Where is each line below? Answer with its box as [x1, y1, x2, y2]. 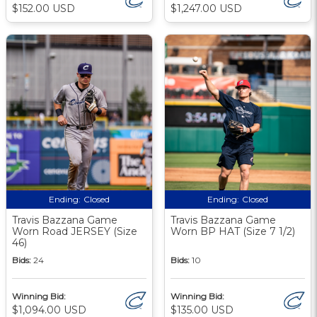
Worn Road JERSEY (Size [12, 224, 137, 238]
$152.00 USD [12, 1, 75, 15]
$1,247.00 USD [171, 1, 242, 15]
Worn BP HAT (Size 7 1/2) [171, 224, 295, 238]
